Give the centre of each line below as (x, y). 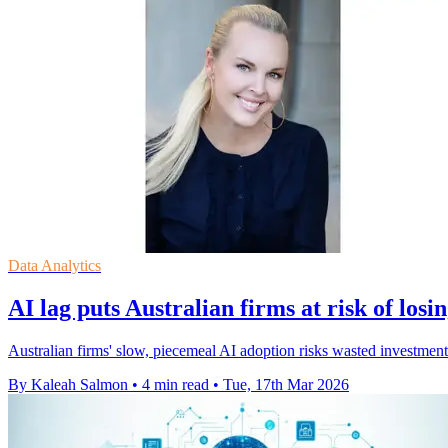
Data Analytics (54, 265)
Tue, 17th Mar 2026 (286, 384)
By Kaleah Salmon (68, 384)
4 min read (175, 384)
